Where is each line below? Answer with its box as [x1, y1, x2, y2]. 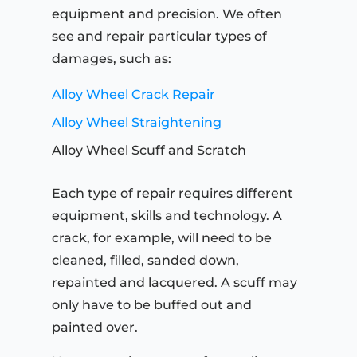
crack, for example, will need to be [52, 230, 272, 246]
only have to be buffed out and [52, 297, 252, 313]
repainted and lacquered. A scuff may [52, 275, 297, 291]
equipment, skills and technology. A [52, 208, 282, 224]
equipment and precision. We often [52, 6, 282, 22]
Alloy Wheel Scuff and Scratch [52, 143, 246, 159]
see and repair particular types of [52, 29, 267, 45]
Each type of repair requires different [52, 186, 293, 202]
